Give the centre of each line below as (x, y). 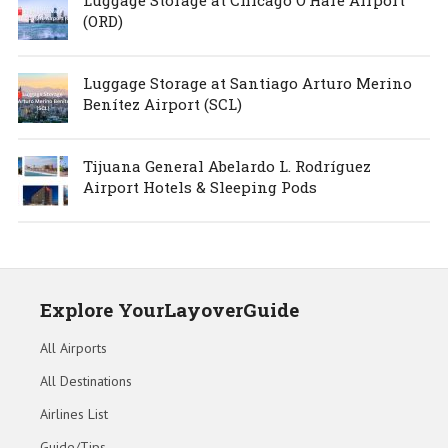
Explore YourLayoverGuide (169, 309)
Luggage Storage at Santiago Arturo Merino (247, 82)
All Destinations (86, 380)
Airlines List (74, 413)
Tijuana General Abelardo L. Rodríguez (226, 165)
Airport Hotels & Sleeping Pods (199, 186)
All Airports (73, 347)
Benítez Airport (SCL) (162, 103)
